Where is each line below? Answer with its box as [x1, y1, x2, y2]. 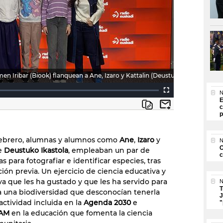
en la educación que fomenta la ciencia [9, 209, 152, 218]
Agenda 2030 [84, 198, 131, 207]
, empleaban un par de [68, 146, 150, 155]
